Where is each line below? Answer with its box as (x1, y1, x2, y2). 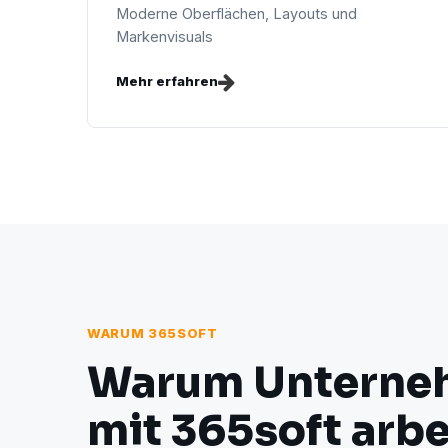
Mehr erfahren (116, 73, 218, 89)
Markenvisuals (116, 28, 213, 45)
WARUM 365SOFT (87, 325, 218, 341)
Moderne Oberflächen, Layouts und (116, 5, 357, 22)
